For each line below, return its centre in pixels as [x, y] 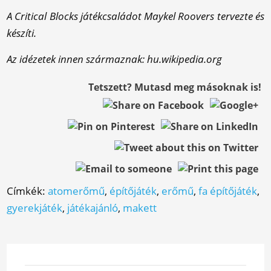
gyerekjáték [35, 208]
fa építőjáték [228, 191]
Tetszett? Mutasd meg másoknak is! [175, 87]
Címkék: [28, 191]
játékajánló [93, 208]
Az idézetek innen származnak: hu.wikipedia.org [115, 59]
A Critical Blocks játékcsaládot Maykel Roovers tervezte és [135, 16]
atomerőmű [77, 191]
